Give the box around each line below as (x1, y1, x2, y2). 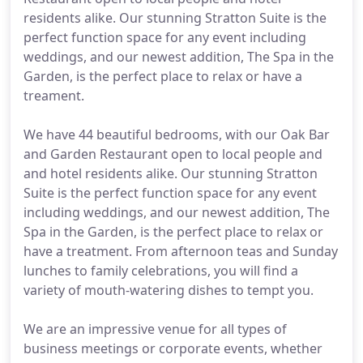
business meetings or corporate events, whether (23, 340, 322, 357)
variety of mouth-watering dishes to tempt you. (23, 281, 314, 299)
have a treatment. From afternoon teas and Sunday (23, 242, 338, 260)
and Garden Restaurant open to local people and (23, 145, 322, 163)
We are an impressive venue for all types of (23, 320, 287, 338)
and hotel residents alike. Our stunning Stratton (23, 164, 318, 182)
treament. (23, 87, 84, 105)
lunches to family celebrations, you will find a (23, 262, 298, 280)
